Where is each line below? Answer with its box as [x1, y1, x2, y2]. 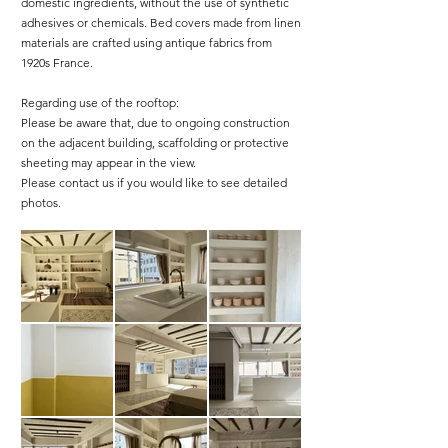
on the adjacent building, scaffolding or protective [21, 135, 289, 150]
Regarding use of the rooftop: [21, 95, 179, 110]
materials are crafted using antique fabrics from [21, 35, 272, 50]
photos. [21, 195, 61, 210]
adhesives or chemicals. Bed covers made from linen [21, 15, 301, 30]
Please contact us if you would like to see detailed [21, 175, 287, 190]
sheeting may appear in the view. [21, 155, 196, 170]
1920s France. [21, 55, 93, 70]
